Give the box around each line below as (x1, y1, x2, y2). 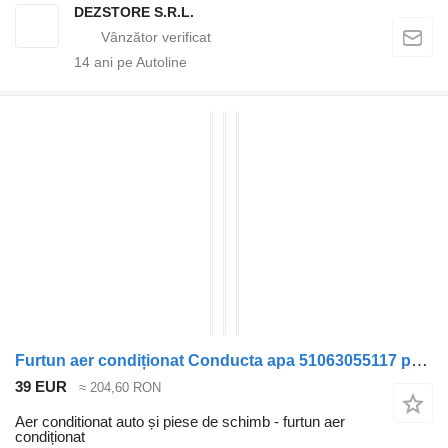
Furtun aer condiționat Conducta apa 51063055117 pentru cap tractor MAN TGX (411, 351, 428, 371)
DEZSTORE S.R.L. (74, 4, 194, 21)
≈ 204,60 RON (79, 380, 161, 396)
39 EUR (15, 378, 67, 396)
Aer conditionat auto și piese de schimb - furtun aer (15, 412, 345, 430)
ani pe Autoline (90, 54, 187, 71)
